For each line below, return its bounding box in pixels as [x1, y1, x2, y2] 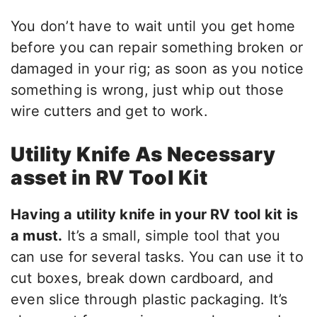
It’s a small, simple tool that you [62, 227, 281, 245]
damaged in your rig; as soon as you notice [11, 60, 304, 78]
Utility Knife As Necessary [11, 142, 275, 167]
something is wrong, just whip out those [11, 81, 284, 99]
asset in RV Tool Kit [11, 166, 207, 190]
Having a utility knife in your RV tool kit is [11, 206, 299, 224]
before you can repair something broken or [11, 39, 304, 57]
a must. [11, 227, 63, 245]
